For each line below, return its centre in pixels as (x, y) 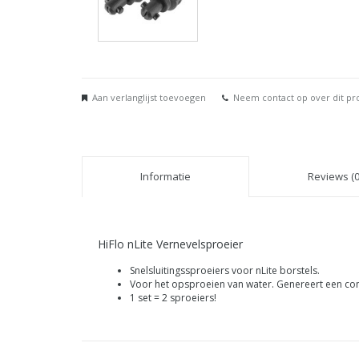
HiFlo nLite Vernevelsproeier (170, 244)
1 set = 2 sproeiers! (173, 298)
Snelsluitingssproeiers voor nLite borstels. (225, 270)
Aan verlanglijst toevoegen (149, 97)
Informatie (165, 176)
